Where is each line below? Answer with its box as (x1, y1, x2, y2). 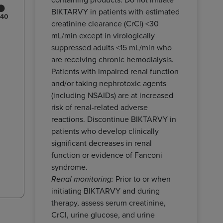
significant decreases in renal (51, 137, 152, 148)
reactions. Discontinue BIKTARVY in (51, 113, 176, 124)
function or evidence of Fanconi (51, 149, 162, 160)
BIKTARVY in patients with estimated (51, 5, 180, 17)
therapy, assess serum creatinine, (51, 197, 166, 208)
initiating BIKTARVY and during (51, 185, 160, 196)
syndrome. (51, 161, 88, 172)
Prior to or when (113, 173, 171, 184)
